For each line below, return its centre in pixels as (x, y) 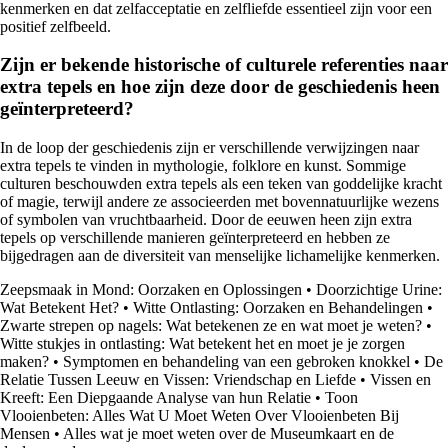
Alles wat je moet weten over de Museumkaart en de (228, 433)
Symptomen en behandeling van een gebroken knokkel (236, 361)
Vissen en (400, 379)
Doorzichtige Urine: (379, 289)
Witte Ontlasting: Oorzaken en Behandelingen (278, 307)
